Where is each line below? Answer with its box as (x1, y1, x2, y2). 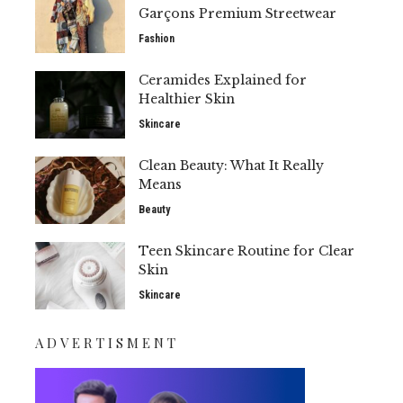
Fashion (139, 32, 175, 45)
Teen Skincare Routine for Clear (139, 243, 354, 259)
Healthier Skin (139, 91, 235, 107)
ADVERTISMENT (35, 334, 179, 352)
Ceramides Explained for (139, 72, 307, 88)
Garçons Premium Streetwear (139, 5, 336, 22)
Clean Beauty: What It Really (139, 157, 324, 174)
